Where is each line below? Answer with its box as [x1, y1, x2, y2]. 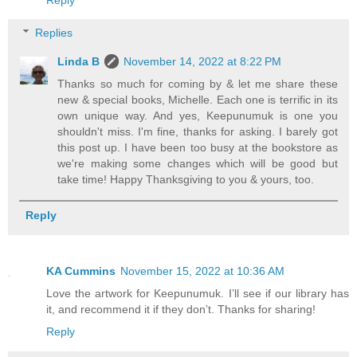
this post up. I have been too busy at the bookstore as [57, 141, 338, 155]
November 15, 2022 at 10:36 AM [120, 265, 284, 278]
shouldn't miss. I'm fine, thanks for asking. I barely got [57, 125, 338, 139]
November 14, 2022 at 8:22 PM [124, 55, 282, 69]
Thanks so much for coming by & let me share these [57, 77, 338, 91]
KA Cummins [46, 265, 116, 278]
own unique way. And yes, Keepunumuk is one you [57, 109, 338, 123]
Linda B [57, 55, 100, 69]
